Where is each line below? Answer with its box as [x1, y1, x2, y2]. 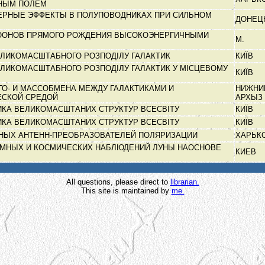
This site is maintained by [80, 186, 172, 195]
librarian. [170, 177, 199, 186]
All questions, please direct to [66, 177, 170, 186]
